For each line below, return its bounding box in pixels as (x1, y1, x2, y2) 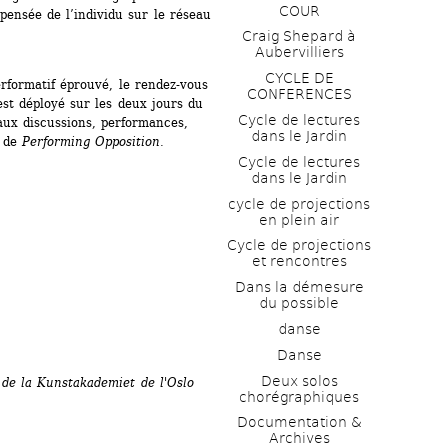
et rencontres (251, 253, 347, 270)
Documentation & (236, 414, 362, 431)
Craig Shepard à (242, 28, 356, 45)
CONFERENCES (246, 86, 352, 103)
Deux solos (260, 372, 338, 389)
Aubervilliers (254, 44, 344, 61)
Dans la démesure (234, 279, 364, 296)
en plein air (259, 211, 339, 228)
